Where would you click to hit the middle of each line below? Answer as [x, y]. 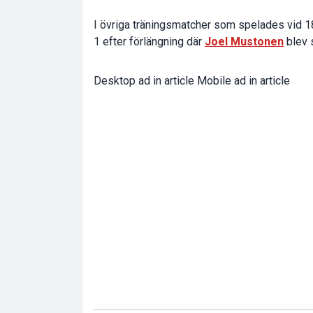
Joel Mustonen [244, 41]
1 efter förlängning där [149, 41]
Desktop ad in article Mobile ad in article [192, 80]
